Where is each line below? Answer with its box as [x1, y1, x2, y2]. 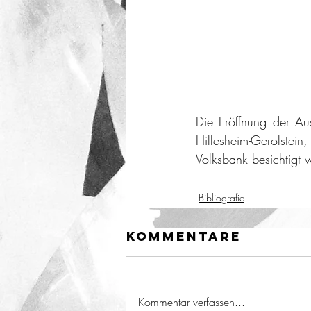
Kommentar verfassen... [138, 294, 245, 310]
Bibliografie [199, 191, 244, 204]
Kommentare [126, 228, 242, 244]
